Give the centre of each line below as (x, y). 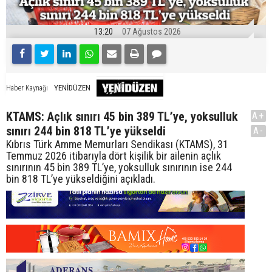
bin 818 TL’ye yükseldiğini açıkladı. (81, 178)
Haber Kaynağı (27, 88)
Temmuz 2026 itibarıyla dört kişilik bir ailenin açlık (114, 155)
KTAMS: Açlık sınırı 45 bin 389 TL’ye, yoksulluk (122, 116)
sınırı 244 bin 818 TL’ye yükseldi (86, 131)
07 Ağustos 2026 (151, 31)
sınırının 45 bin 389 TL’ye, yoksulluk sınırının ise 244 (119, 167)
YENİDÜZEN (72, 88)
